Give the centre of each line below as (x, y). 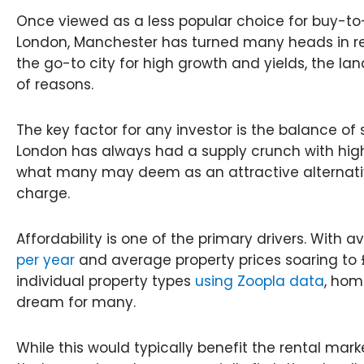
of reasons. (57, 85)
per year (45, 260)
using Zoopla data (260, 281)
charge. (45, 194)
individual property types (106, 281)
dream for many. (78, 302)
